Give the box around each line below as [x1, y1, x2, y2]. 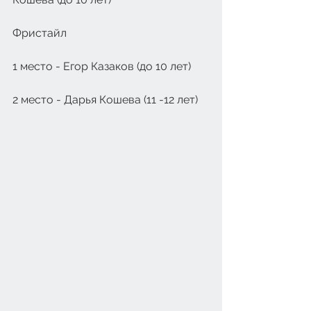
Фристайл [12, 26, 67, 40]
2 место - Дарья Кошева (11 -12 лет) [12, 93, 201, 106]
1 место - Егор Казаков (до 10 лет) [12, 60, 191, 73]
